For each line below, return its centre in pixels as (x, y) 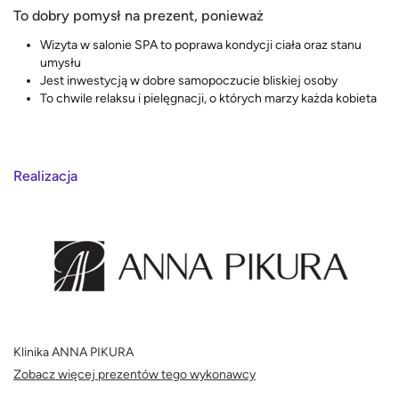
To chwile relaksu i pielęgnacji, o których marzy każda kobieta (208, 98)
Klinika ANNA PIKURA (73, 353)
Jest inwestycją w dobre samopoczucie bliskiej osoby (189, 80)
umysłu (61, 62)
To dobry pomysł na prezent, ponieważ (138, 15)
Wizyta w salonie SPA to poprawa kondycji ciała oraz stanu (201, 45)
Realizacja (45, 176)
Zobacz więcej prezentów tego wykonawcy (134, 375)
